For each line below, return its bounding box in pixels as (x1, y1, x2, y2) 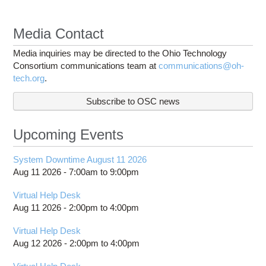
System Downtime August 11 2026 (13, 154, 147, 164)
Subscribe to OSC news (86, 96, 180, 106)
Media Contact (13, 25, 104, 42)
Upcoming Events (13, 126, 124, 142)
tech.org (13, 72, 45, 83)
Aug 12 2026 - (13, 237, 70, 248)
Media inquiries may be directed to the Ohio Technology (13, 47, 227, 58)
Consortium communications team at (13, 60, 159, 71)
